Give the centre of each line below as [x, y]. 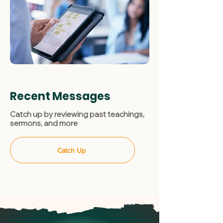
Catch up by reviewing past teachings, [77, 114]
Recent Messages [60, 96]
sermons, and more [44, 123]
